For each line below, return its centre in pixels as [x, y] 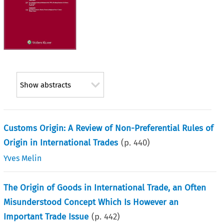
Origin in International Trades [61, 142]
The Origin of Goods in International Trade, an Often [105, 187]
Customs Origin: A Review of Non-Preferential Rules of [109, 128]
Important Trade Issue [46, 216]
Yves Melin [23, 158]
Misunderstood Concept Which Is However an [91, 202]
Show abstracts [45, 85]
